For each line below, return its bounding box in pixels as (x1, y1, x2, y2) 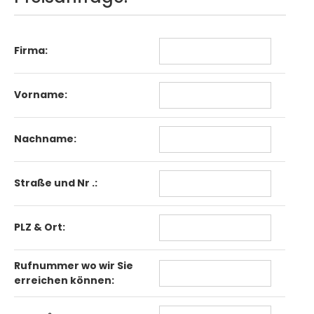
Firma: (14, 43, 48, 58)
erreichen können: (14, 273, 115, 288)
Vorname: (14, 88, 68, 102)
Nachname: (14, 132, 77, 146)
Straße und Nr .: (14, 176, 98, 191)
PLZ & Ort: (14, 220, 66, 235)
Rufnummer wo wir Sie (14, 259, 134, 273)
